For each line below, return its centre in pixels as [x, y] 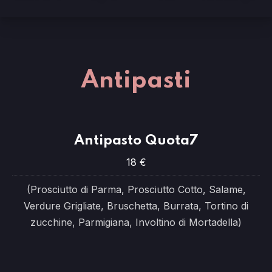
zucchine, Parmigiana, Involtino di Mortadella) [136, 222]
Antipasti [136, 81]
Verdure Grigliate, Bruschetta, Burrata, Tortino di [136, 206]
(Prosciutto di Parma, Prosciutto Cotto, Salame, [136, 189]
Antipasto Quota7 [136, 141]
